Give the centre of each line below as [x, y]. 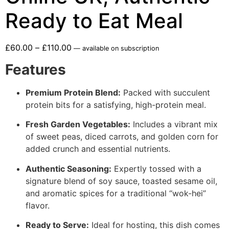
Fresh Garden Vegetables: [78, 124]
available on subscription [120, 49]
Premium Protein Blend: [73, 92]
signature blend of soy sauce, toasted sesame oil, [121, 181]
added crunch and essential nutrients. [98, 149]
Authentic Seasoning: [68, 168]
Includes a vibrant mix [174, 124]
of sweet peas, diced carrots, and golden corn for [122, 137]
